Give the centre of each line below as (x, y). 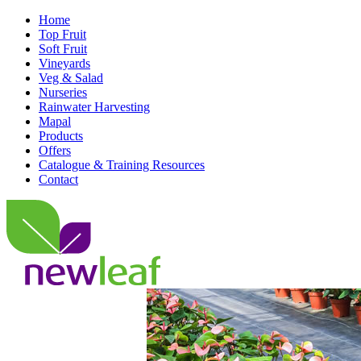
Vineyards (64, 63)
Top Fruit (62, 34)
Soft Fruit (63, 49)
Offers (55, 150)
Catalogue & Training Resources (122, 165)
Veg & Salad (71, 78)
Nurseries (63, 92)
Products (61, 136)
